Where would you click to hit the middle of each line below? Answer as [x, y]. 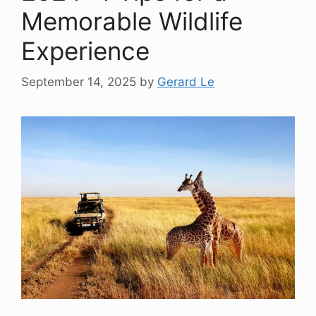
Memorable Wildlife [132, 21]
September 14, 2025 [79, 82]
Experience [85, 50]
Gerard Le [186, 82]
